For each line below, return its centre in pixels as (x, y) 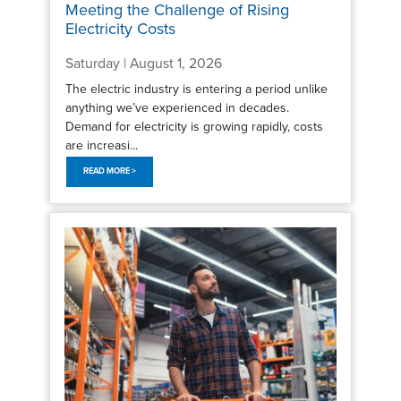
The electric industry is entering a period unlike (196, 89)
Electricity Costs (120, 28)
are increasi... (101, 145)
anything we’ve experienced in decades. (177, 107)
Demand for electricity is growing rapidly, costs (194, 126)
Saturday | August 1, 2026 (143, 63)
